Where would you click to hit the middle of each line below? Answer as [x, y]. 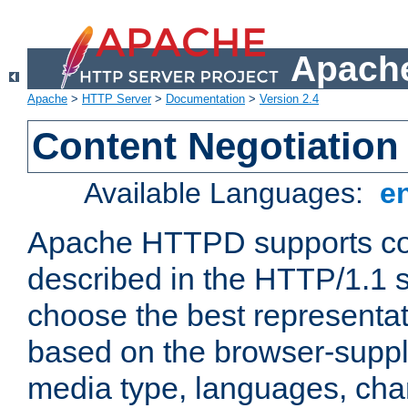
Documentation [205, 99]
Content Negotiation [216, 147]
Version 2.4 [289, 99]
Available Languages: [228, 194]
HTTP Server [117, 99]
